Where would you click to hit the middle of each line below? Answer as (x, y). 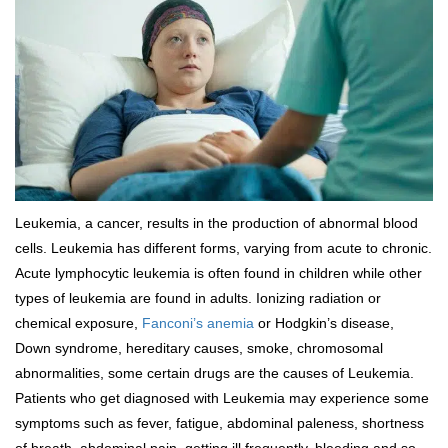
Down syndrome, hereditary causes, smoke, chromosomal (199, 347)
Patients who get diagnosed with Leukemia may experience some (222, 397)
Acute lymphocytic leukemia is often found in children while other (218, 272)
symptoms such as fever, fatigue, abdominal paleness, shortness (219, 422)
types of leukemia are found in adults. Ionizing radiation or (198, 297)
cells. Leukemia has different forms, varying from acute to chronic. (223, 247)
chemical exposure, (78, 322)
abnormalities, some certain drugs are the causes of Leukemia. (214, 372)
